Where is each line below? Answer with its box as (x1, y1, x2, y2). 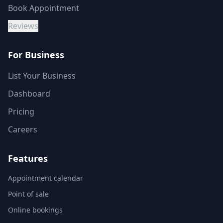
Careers (8, 123, 37, 135)
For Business (8, 48, 64, 61)
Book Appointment (8, 2, 79, 13)
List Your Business (8, 70, 76, 81)
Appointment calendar (8, 173, 83, 183)
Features (8, 152, 48, 164)
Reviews (8, 20, 38, 31)
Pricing (8, 106, 34, 117)
